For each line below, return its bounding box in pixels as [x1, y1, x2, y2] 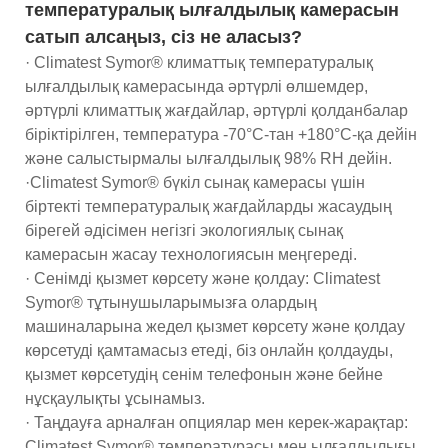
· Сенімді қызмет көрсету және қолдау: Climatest [25, 269, 380, 287]
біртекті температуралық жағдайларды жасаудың [25, 197, 392, 215]
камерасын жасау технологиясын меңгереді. [25, 245, 357, 263]
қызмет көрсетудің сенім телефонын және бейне [25, 365, 383, 383]
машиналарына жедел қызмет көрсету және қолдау [25, 317, 405, 335]
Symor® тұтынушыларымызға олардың [25, 293, 317, 311]
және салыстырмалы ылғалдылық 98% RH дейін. [25, 149, 392, 167]
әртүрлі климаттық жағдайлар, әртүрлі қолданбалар [25, 101, 408, 119]
